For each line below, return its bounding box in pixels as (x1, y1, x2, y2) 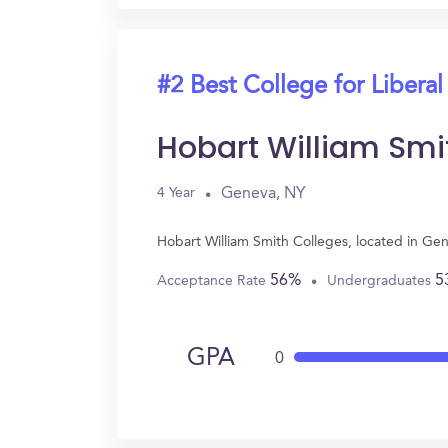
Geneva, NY (221, 185, 306, 202)
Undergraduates (327, 273, 435, 288)
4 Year (157, 186, 195, 200)
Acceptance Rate (157, 273, 270, 288)
